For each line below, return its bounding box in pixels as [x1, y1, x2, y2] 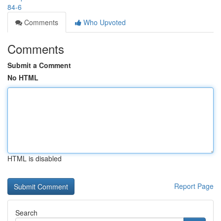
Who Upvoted [81, 17, 126, 27]
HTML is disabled [7, 153, 62, 163]
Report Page [174, 181, 214, 191]
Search [15, 208, 37, 218]
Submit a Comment [7, 60, 71, 70]
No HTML [7, 73, 38, 82]
